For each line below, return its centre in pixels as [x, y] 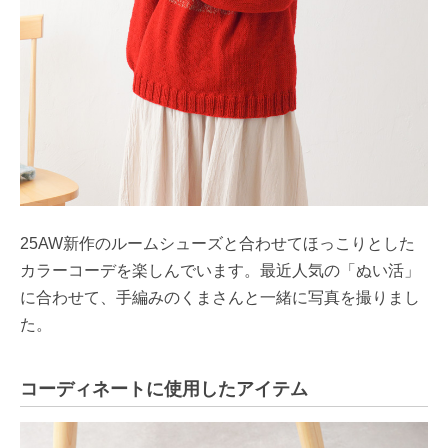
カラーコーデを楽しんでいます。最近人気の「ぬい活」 [220, 270]
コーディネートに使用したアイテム [164, 388]
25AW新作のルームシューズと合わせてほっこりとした [217, 243]
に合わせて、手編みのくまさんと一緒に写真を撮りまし [220, 297]
